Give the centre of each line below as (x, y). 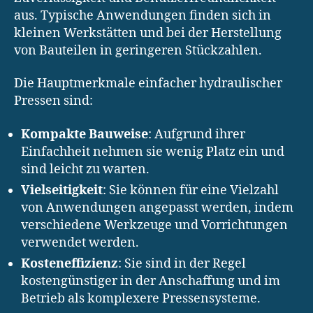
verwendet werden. (80, 242)
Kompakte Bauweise (85, 134)
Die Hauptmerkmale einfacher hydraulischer (148, 84)
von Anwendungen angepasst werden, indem (157, 208)
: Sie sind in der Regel (182, 263)
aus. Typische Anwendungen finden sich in (143, 15)
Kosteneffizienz (70, 263)
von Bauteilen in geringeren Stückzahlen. (138, 50)
